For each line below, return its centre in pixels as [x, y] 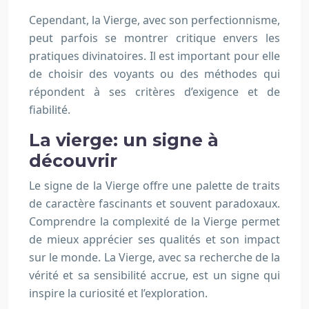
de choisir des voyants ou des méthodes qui [154, 74]
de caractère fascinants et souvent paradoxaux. [154, 203]
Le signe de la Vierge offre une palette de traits [154, 186]
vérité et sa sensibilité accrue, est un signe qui [154, 275]
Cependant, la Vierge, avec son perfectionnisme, [154, 20]
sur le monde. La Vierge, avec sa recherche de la [154, 257]
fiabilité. [50, 110]
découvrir [73, 161]
